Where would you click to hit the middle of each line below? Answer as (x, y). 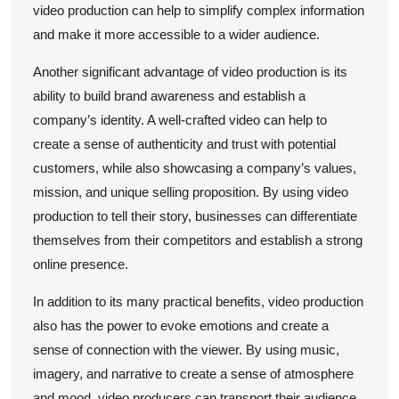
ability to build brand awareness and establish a (169, 95)
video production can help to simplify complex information (199, 10)
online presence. (81, 264)
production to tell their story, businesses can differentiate (195, 216)
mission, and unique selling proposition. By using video (191, 191)
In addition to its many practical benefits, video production (198, 301)
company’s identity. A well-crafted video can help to (180, 119)
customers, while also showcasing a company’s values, (195, 167)
